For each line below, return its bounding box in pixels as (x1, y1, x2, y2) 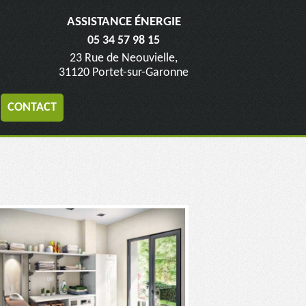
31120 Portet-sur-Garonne (59, 67, 189, 79)
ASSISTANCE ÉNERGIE (66, 15, 181, 29)
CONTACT (7, 102, 57, 113)
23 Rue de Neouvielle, (70, 53, 178, 64)
